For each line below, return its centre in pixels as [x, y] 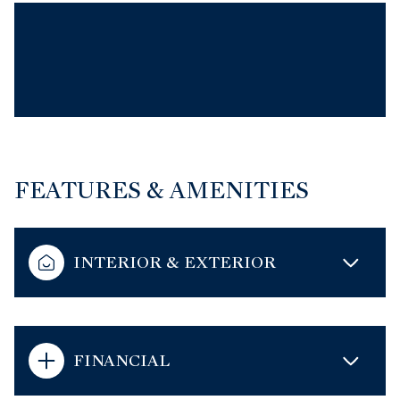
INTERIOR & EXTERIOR [175, 262]
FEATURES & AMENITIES [162, 191]
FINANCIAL [121, 361]
